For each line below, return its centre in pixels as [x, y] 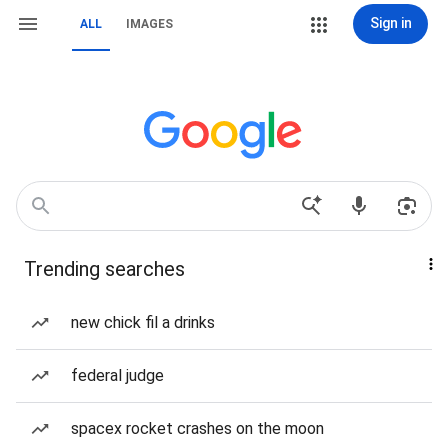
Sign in [390, 23]
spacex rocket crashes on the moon [197, 428]
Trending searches [104, 269]
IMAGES [149, 24]
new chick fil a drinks [143, 322]
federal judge [117, 375]
